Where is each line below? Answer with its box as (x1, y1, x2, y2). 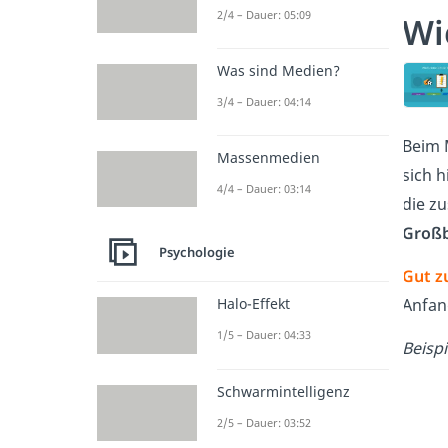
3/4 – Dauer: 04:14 (217, 93, 311, 109)
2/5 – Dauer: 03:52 (217, 414, 311, 430)
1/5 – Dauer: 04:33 (217, 327, 311, 343)
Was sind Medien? (217, 60, 340, 80)
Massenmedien (217, 148, 320, 168)
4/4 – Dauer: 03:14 (217, 181, 311, 197)
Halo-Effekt (217, 294, 290, 314)
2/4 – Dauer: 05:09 (217, 6, 311, 22)
